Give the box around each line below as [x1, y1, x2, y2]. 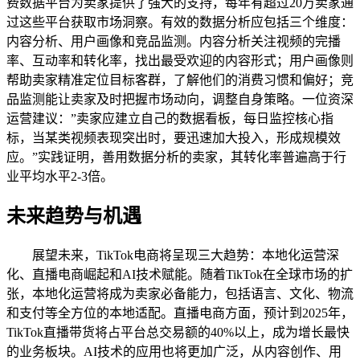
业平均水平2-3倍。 [6, 169, 113, 183]
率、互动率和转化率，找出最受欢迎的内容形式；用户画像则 [6, 53, 354, 67]
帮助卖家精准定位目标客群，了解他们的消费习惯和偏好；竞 [6, 72, 354, 87]
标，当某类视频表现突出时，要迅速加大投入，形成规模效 [6, 130, 341, 145]
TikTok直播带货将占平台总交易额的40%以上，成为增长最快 [6, 325, 350, 340]
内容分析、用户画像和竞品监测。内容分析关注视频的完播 [6, 34, 341, 48]
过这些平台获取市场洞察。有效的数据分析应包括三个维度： [6, 14, 354, 29]
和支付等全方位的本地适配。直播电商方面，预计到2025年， [6, 306, 354, 321]
